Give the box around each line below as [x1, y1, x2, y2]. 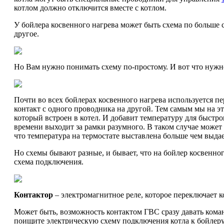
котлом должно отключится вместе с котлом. [14, 3, 166, 12]
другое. [14, 29, 39, 38]
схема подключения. [14, 157, 83, 166]
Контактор [14, 190, 53, 199]
